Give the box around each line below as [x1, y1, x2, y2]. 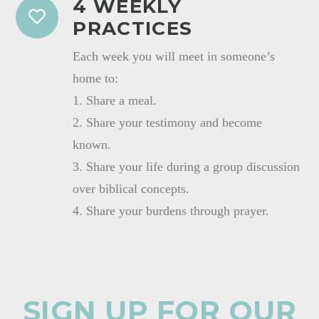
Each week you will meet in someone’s [73, 48, 276, 63]
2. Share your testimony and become [73, 115, 263, 130]
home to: [73, 70, 119, 85]
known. [73, 137, 112, 152]
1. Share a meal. [73, 93, 157, 108]
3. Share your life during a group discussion [73, 159, 300, 174]
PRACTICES [73, 16, 193, 40]
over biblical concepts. [73, 181, 190, 196]
